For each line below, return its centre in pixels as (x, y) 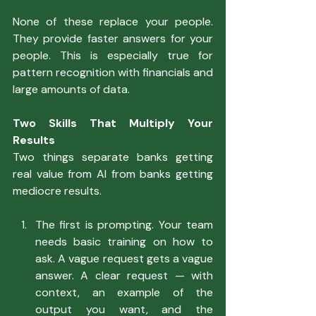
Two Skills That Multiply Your (113, 123)
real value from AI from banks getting (113, 174)
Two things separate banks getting (113, 157)
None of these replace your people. (113, 21)
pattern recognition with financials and (113, 72)
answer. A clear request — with (124, 275)
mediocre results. (57, 190)
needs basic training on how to (124, 241)
